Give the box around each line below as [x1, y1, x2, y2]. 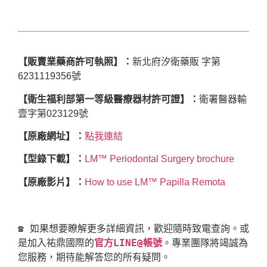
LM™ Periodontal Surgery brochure [85, 154, 234, 164]
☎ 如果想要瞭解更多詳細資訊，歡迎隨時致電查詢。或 [18, 223, 249, 235]
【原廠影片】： [18, 176, 85, 187]
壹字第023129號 [18, 108, 88, 119]
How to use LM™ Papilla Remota [85, 176, 225, 187]
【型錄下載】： [18, 154, 85, 164]
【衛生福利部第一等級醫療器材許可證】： [18, 94, 199, 104]
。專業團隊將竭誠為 [162, 237, 248, 249]
